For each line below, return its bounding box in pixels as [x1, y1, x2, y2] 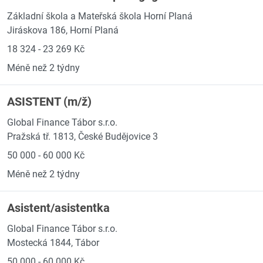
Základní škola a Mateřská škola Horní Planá [7, 11, 193, 22]
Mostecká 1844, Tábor [7, 237, 99, 248]
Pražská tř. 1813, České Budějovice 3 [7, 131, 158, 142]
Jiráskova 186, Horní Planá [7, 25, 119, 36]
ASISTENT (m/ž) [7, 95, 92, 109]
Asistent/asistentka [7, 201, 110, 215]
